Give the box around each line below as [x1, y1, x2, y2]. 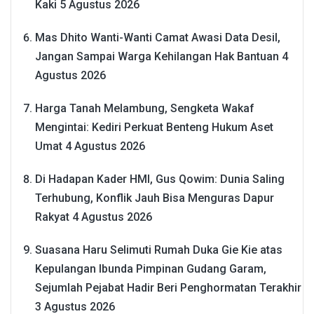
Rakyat [35, 210, 69, 224]
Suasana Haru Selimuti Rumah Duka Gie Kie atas [35, 243, 282, 257]
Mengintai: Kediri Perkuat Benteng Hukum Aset [35, 121, 273, 135]
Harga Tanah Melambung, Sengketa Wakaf [35, 102, 254, 116]
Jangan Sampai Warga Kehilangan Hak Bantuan [35, 50, 279, 64]
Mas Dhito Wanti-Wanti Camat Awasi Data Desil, [35, 31, 280, 45]
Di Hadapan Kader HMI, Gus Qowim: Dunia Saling [35, 172, 285, 186]
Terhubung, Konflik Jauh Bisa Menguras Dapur [35, 191, 274, 205]
